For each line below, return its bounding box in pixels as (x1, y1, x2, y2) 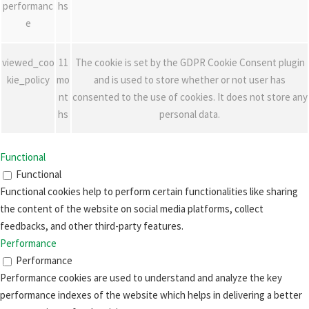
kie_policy (6, 73, 50, 86)
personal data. (159, 108, 220, 121)
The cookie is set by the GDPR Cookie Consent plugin (74, 56, 305, 69)
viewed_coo (1, 56, 54, 69)
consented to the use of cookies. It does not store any (72, 90, 308, 103)
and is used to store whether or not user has (94, 73, 286, 86)
